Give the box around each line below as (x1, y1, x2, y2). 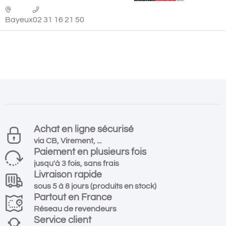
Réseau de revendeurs (34, 205, 117, 213)
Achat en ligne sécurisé (34, 124, 134, 135)
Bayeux (5, 16, 33, 24)
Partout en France (34, 192, 112, 203)
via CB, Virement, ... (34, 137, 101, 145)
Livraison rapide (34, 169, 102, 180)
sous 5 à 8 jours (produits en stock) (34, 182, 156, 191)
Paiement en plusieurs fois (34, 147, 146, 157)
